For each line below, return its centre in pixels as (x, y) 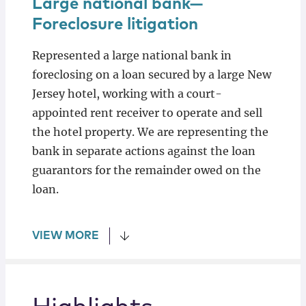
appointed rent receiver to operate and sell (147, 113)
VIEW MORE (65, 236)
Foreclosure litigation (115, 25)
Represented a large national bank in (131, 56)
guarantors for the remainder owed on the (146, 170)
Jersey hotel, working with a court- (127, 94)
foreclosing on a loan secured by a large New (151, 75)
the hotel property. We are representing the (150, 132)
